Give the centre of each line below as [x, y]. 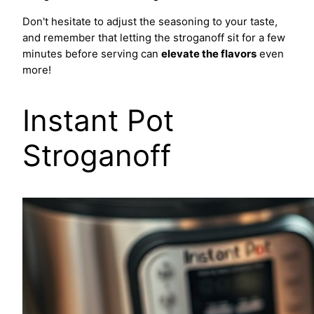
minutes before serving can [92, 54]
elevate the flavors [209, 54]
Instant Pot [98, 120]
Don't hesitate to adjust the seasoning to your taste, [150, 22]
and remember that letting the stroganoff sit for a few [154, 38]
